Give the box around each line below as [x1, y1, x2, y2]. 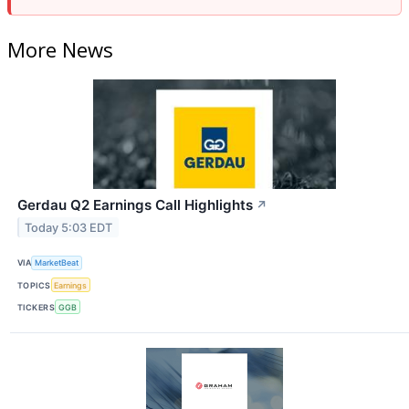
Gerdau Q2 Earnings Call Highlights [17, 195, 253, 214]
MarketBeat [35, 257, 79, 268]
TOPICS [17, 279, 51, 290]
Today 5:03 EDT [25, 220, 113, 235]
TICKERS [17, 301, 56, 312]
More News [7, 35, 113, 63]
